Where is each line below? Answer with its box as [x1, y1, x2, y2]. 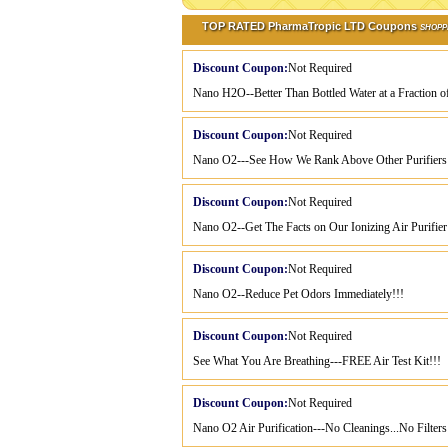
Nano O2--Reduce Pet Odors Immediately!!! [193, 287, 404, 301]
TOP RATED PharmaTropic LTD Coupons [202, 20, 420, 32]
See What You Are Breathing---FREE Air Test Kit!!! [193, 354, 441, 368]
